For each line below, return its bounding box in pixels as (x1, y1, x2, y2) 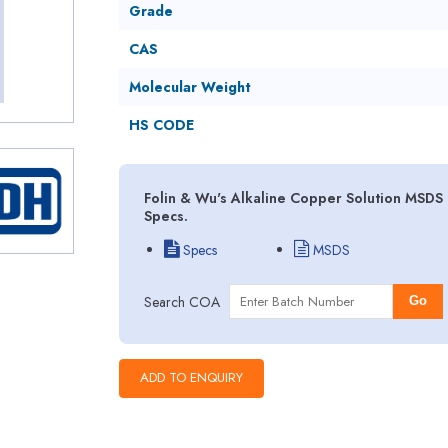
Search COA (143, 291, 220, 312)
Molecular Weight (128, 77, 251, 97)
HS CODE (128, 115, 194, 135)
